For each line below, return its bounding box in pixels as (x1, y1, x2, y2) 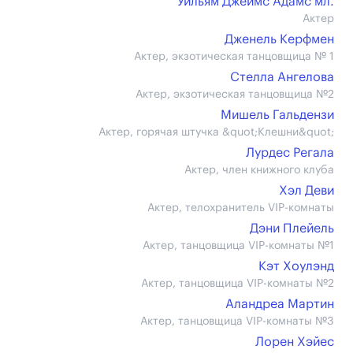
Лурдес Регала (246, 147, 334, 159)
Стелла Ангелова (230, 71, 334, 84)
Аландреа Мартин (225, 298, 334, 310)
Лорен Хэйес (255, 336, 334, 348)
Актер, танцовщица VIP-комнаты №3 (140, 316, 334, 327)
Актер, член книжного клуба (184, 165, 334, 176)
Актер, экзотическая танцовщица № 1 (134, 51, 334, 62)
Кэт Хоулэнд (258, 260, 334, 273)
